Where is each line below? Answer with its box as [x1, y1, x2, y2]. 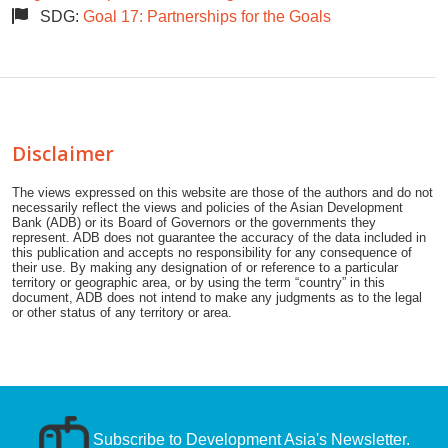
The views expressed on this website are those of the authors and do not [12, 184, 433, 200]
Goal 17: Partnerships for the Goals [83, 7, 331, 25]
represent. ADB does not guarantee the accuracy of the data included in [12, 229, 426, 245]
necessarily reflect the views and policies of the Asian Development [12, 199, 403, 215]
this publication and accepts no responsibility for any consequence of [12, 244, 412, 260]
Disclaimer [12, 139, 114, 167]
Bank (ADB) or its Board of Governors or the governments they [12, 214, 376, 230]
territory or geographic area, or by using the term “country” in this [12, 274, 385, 290]
